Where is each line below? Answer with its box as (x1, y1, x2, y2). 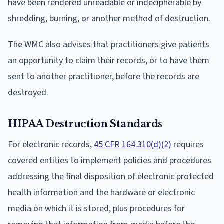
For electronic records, (8, 138, 94, 151)
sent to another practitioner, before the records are (8, 70, 199, 83)
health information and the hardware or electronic (8, 186, 195, 199)
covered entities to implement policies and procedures (8, 154, 211, 167)
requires (171, 138, 204, 151)
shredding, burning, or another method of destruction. (8, 12, 210, 25)
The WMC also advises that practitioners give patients (8, 38, 209, 51)
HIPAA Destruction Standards (8, 117, 162, 130)
